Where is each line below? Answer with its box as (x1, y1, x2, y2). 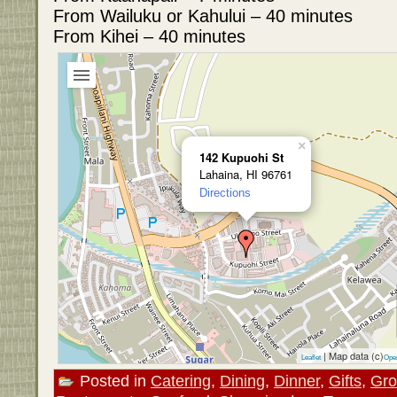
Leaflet (301, 354, 321, 362)
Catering (151, 371, 211, 391)
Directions (199, 186, 251, 200)
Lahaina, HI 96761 (199, 166, 292, 183)
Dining (220, 371, 265, 391)
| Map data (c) (321, 348, 384, 363)
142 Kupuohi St (199, 149, 284, 167)
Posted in (75, 371, 151, 391)
